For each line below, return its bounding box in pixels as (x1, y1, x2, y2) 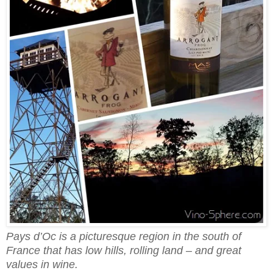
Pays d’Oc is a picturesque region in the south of (6, 230, 241, 243)
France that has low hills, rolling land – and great (6, 244, 241, 257)
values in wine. (6, 258, 78, 271)
